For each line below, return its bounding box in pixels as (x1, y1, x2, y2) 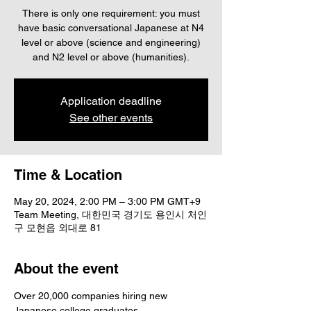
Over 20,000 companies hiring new (14, 290, 170, 301)
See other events (69, 111, 153, 124)
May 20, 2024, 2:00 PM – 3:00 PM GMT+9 (14, 196, 201, 207)
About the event (14, 260, 119, 277)
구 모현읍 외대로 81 (14, 222, 101, 233)
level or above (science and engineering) (22, 37, 201, 48)
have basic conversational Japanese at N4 (18, 22, 204, 33)
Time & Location (14, 167, 122, 183)
